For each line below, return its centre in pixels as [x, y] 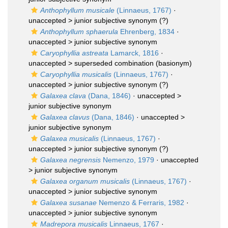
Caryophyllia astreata [74, 53]
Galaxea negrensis [70, 160]
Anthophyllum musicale [77, 10]
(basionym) [173, 63]
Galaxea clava [63, 96]
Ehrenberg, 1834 [146, 32]
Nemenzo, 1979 [127, 160]
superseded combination [114, 63]
